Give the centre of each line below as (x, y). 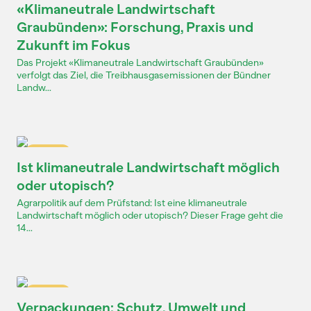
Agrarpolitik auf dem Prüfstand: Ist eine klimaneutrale (132, 203)
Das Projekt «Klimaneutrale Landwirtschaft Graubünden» (140, 63)
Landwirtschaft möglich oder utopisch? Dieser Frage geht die (150, 216)
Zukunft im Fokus (74, 45)
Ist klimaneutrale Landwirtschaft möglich (148, 167)
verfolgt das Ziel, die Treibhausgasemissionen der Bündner (144, 75)
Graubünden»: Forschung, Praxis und (135, 27)
